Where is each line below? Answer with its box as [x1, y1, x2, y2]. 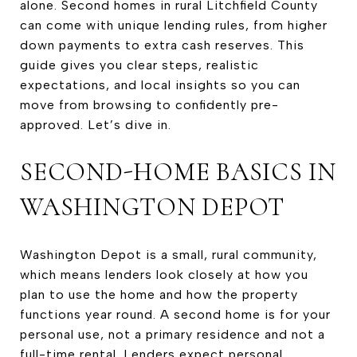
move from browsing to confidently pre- [20, 97, 279, 112]
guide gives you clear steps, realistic [20, 57, 259, 73]
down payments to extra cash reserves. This [20, 37, 304, 53]
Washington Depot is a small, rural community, [20, 246, 317, 262]
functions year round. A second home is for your [20, 306, 331, 322]
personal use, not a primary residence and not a [20, 326, 325, 342]
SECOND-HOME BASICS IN [20, 156, 336, 187]
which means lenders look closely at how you [20, 266, 308, 282]
